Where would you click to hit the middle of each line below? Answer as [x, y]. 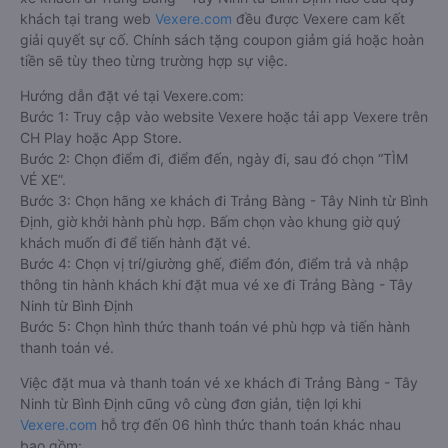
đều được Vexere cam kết [318, 18]
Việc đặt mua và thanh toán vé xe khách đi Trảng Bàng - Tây [219, 382]
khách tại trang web [87, 18]
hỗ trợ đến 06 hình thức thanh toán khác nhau [249, 424]
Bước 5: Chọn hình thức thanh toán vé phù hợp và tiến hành [215, 326]
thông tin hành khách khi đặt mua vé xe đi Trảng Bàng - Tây [216, 284]
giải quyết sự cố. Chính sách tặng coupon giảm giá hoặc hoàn [222, 39]
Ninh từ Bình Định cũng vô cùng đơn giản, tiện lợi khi [190, 403]
